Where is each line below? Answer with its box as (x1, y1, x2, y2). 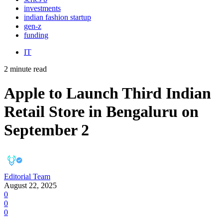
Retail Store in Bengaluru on (4, 103, 199, 121)
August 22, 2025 (4, 181, 57, 190)
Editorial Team (4, 172, 50, 181)
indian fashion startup (24, 12, 91, 21)
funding (24, 30, 48, 39)
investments (24, 3, 61, 12)
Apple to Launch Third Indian (4, 84, 211, 103)
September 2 (4, 121, 89, 139)
